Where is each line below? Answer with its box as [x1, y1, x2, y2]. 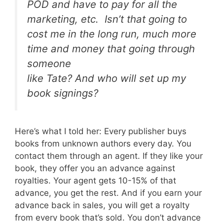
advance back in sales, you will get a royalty [15, 200, 189, 211]
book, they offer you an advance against [15, 163, 175, 174]
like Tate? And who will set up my [27, 72, 186, 84]
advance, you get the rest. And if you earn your [15, 188, 202, 198]
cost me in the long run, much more [27, 27, 196, 40]
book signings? [27, 86, 98, 99]
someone [27, 57, 71, 70]
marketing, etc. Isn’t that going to [27, 12, 187, 25]
